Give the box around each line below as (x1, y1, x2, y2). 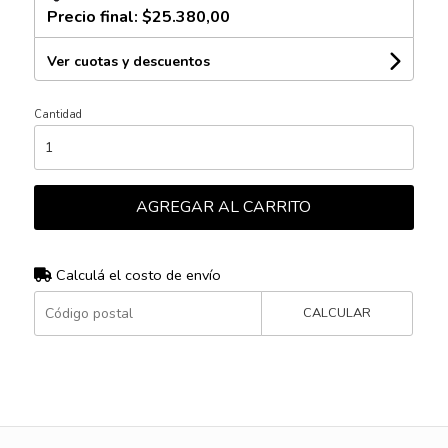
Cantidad (33, 106, 82, 122)
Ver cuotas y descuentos (46, 51, 210, 71)
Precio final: (46, 5, 142, 28)
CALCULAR (303, 303, 372, 322)
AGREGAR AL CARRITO (136, 195, 312, 218)
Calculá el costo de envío (51, 264, 221, 285)
